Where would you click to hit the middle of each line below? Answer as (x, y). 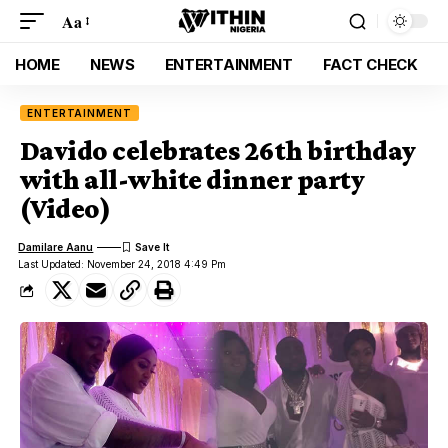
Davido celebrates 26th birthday (218, 150)
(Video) (65, 208)
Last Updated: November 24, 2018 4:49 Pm (122, 264)
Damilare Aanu (56, 246)
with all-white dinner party (192, 179)
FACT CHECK (370, 64)
